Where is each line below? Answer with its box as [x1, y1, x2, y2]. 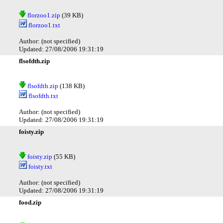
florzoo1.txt [27, 21, 60, 29]
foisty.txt [27, 162, 52, 170]
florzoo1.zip [26, 11, 60, 19]
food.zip [19, 198, 41, 206]
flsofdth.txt [27, 92, 58, 100]
